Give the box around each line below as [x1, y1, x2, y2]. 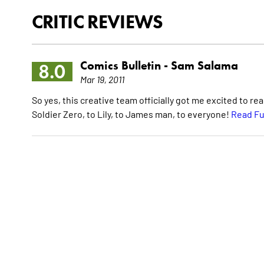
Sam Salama [170, 58, 238, 73]
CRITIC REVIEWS [31, 10, 163, 34]
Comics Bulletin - [80, 58, 171, 73]
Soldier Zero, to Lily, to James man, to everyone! [31, 108, 231, 120]
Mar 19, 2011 [80, 73, 124, 85]
